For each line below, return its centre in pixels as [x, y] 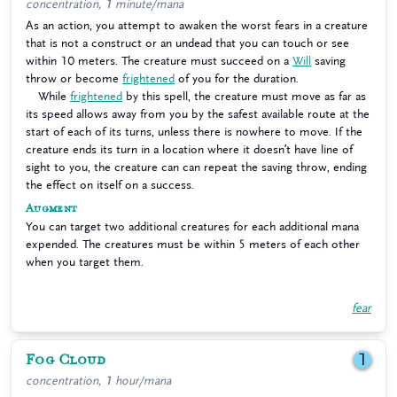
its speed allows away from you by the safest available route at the [198, 114]
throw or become [74, 78]
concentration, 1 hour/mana [98, 381]
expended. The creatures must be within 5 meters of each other [193, 244]
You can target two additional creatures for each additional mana [192, 226]
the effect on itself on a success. [110, 185]
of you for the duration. [237, 78]
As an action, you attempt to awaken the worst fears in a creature [197, 25]
